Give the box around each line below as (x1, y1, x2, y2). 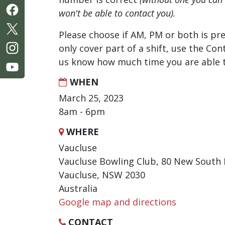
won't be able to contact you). (59, 7, 176, 19)
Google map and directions (59, 196, 176, 208)
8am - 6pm (59, 105, 105, 118)
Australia (59, 182, 97, 194)
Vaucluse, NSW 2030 (59, 169, 145, 181)
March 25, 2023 (59, 92, 124, 104)
